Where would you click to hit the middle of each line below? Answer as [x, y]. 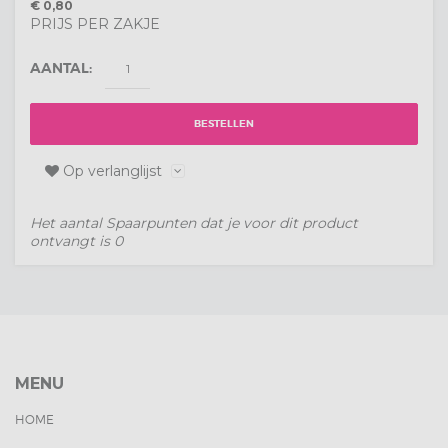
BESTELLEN [224, 123]
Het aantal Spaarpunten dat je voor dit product [194, 223]
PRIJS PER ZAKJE [95, 24]
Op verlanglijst [112, 171]
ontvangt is [72, 241]
